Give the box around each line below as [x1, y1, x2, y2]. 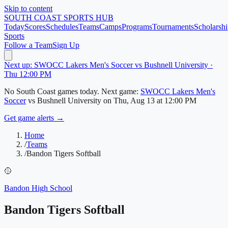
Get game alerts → [4, 113, 64, 122]
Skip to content [4, 4, 52, 13]
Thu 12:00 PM [4, 70, 51, 78]
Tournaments [152, 22, 194, 31]
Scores [24, 22, 46, 31]
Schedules [46, 22, 78, 31]
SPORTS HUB [62, 13, 113, 22]
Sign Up [52, 41, 79, 49]
